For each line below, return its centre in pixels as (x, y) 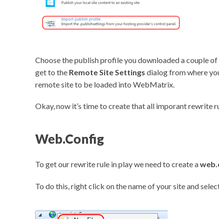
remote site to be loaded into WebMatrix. (105, 84)
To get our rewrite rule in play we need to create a (118, 164)
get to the (52, 72)
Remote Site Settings (107, 72)
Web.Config (70, 139)
